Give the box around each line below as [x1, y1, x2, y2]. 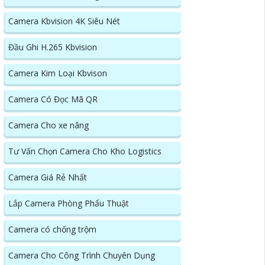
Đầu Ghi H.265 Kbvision [8, 41, 97, 53]
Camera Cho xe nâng [8, 119, 89, 131]
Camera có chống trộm [8, 223, 96, 235]
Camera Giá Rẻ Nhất [8, 171, 87, 183]
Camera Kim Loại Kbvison [8, 67, 107, 79]
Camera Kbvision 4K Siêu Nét [8, 15, 120, 27]
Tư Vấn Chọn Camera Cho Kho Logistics [8, 145, 161, 157]
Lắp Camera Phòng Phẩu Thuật [8, 197, 129, 209]
